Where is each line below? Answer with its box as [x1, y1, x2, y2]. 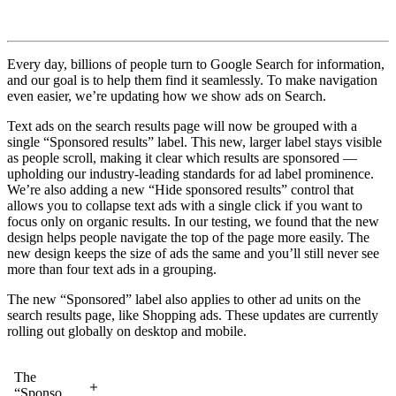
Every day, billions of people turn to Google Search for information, [7, 57, 385, 72]
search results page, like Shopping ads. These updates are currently [7, 308, 378, 324]
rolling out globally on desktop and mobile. [7, 324, 247, 339]
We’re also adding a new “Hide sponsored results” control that [7, 182, 354, 198]
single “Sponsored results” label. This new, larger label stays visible [7, 134, 382, 150]
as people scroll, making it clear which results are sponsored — [7, 150, 357, 166]
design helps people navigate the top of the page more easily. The [7, 230, 369, 246]
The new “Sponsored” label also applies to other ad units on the [7, 292, 361, 308]
